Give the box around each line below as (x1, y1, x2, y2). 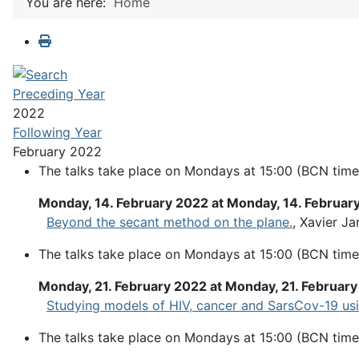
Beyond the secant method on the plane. (46, 213, 292, 230)
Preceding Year (13, 85, 105, 102)
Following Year (13, 123, 102, 140)
